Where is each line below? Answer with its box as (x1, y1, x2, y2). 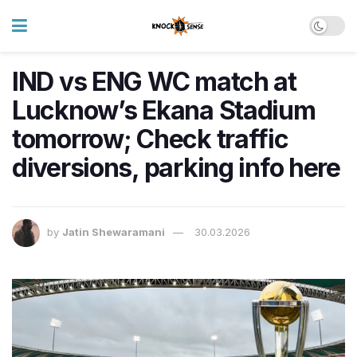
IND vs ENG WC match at (12, 66, 296, 97)
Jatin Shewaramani (62, 226, 165, 239)
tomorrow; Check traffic (12, 124, 288, 155)
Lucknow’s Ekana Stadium (12, 95, 316, 126)
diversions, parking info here (12, 152, 340, 183)
